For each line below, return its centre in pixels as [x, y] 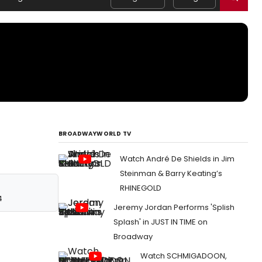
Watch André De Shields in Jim [177, 159]
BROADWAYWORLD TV [95, 134]
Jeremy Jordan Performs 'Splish [174, 207]
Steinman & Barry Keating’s [171, 173]
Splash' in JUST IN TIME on [161, 222]
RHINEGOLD [141, 188]
